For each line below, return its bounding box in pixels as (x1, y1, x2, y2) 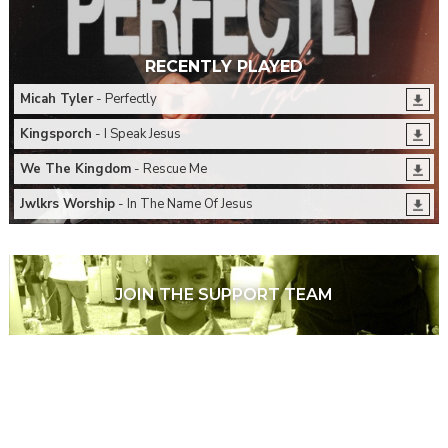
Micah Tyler (19, 90, 93, 109)
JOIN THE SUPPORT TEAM (115, 284, 333, 304)
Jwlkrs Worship (19, 195, 115, 214)
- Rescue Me (130, 160, 207, 179)
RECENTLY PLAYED (145, 57, 303, 77)
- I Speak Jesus (91, 125, 181, 144)
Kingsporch (19, 125, 92, 144)
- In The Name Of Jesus (114, 195, 253, 214)
